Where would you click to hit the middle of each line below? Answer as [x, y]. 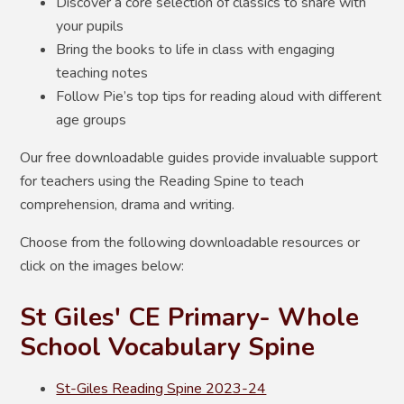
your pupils [90, 26]
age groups [92, 119]
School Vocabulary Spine [168, 347]
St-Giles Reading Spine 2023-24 [161, 388]
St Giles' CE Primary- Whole [190, 317]
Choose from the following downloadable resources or [190, 242]
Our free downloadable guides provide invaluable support [199, 157]
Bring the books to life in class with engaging [196, 49]
